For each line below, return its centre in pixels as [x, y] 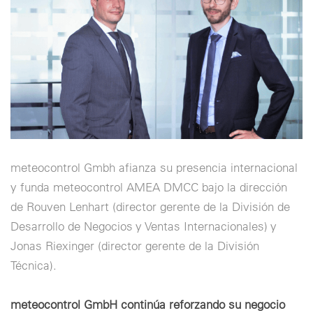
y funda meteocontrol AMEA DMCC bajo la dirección [149, 187]
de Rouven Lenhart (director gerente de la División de [150, 206]
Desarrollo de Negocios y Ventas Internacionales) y [144, 226]
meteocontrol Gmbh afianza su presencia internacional [154, 167]
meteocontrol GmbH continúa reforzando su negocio [148, 304]
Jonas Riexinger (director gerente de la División [135, 245]
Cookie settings [47, 25]
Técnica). [34, 265]
